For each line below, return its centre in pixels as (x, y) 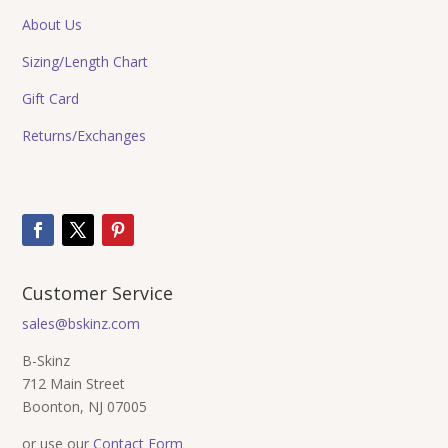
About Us (52, 24)
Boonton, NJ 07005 (85, 406)
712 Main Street (74, 383)
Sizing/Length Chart (85, 61)
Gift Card (51, 98)
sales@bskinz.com (81, 323)
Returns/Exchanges (84, 135)
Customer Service (98, 292)
